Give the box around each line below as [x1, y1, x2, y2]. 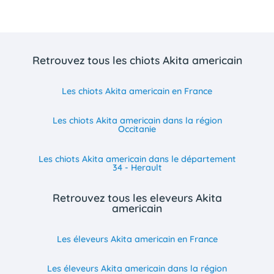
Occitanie [118, 124, 156, 135]
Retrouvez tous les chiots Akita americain [32, 53, 242, 67]
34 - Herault [112, 161, 162, 173]
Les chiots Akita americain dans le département [38, 153, 236, 165]
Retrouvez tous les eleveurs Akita [52, 190, 222, 204]
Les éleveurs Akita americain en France [56, 234, 218, 245]
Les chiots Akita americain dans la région [52, 115, 222, 127]
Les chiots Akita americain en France [62, 86, 212, 97]
